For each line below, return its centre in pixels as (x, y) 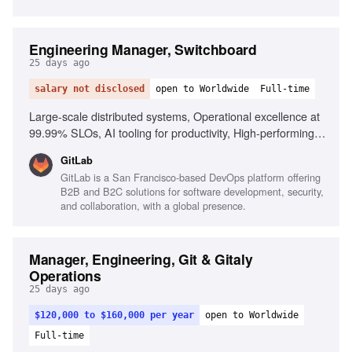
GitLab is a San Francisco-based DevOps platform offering (191, 177)
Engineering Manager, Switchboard (143, 49)
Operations (65, 275)
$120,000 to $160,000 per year (114, 315)
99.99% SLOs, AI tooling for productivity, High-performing (172, 132)
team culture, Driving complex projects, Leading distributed (175, 149)
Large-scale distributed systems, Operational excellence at (174, 116)
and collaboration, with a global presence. (153, 205)
